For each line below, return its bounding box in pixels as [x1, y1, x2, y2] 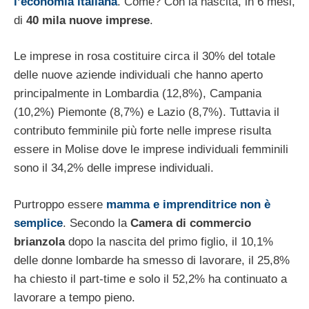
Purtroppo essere [14, 197, 103, 211]
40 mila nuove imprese [26, 13, 150, 27]
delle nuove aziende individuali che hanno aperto [14, 68, 263, 82]
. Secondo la [63, 216, 130, 230]
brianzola [14, 235, 65, 248]
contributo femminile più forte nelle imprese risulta [14, 124, 271, 138]
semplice [14, 216, 63, 230]
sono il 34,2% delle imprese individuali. [14, 161, 214, 175]
